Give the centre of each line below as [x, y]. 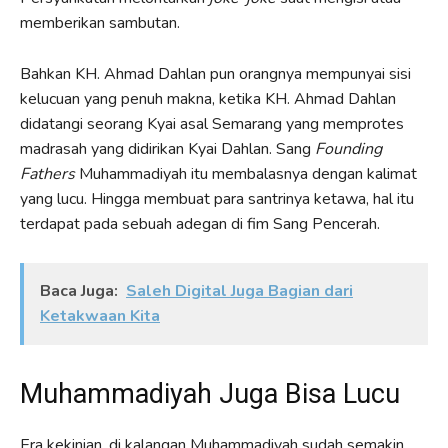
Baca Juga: [79, 291]
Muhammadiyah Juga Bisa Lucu [210, 394]
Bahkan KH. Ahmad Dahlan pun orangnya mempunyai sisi [215, 74]
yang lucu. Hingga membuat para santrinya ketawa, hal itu [217, 199]
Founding [348, 149]
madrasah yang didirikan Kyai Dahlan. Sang [167, 149]
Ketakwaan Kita [100, 316]
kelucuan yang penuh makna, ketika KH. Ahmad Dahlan [208, 99]
